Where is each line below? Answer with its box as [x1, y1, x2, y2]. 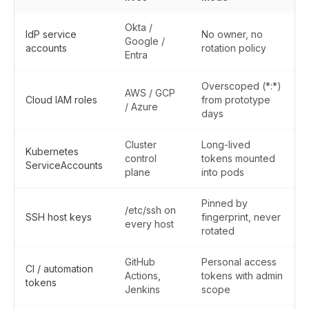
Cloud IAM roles [26, 94, 97, 106]
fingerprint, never [201, 211, 281, 223]
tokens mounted [201, 152, 275, 164]
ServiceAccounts [26, 159, 103, 171]
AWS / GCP [125, 87, 175, 99]
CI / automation [26, 263, 93, 275]
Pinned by [201, 197, 248, 209]
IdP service [26, 28, 77, 40]
